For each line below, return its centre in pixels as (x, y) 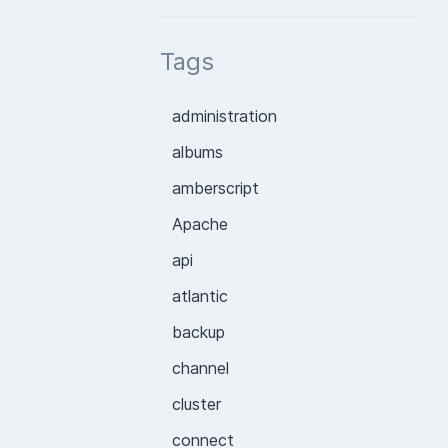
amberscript (215, 188)
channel (200, 368)
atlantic (200, 296)
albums (197, 152)
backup (198, 332)
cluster (196, 404)
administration (224, 116)
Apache (200, 224)
